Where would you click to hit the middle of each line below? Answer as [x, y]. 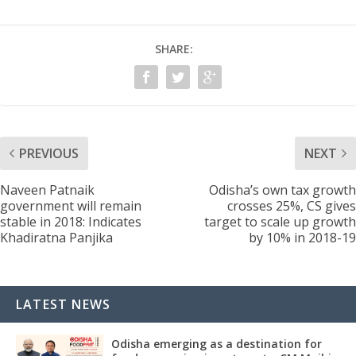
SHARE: [174, 48]
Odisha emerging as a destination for [217, 343]
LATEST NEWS [64, 304]
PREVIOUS [49, 153]
